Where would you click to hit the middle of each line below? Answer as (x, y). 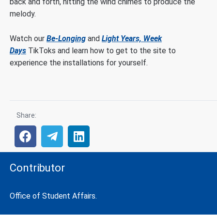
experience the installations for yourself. (79, 62)
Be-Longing (66, 38)
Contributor (37, 168)
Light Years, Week (132, 38)
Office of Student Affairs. (53, 196)
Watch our (28, 38)
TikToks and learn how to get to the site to (101, 50)
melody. (23, 14)
